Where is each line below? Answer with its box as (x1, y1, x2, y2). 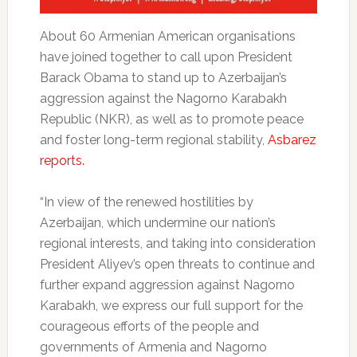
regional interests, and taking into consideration (39, 236, 316, 252)
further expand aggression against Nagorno (39, 277, 295, 293)
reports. (39, 153, 84, 169)
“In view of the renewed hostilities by (39, 194, 253, 210)
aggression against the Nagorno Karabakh (39, 91, 287, 107)
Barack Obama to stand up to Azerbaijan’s (39, 70, 287, 86)
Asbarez (267, 132, 316, 148)
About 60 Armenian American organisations (39, 29, 296, 45)
